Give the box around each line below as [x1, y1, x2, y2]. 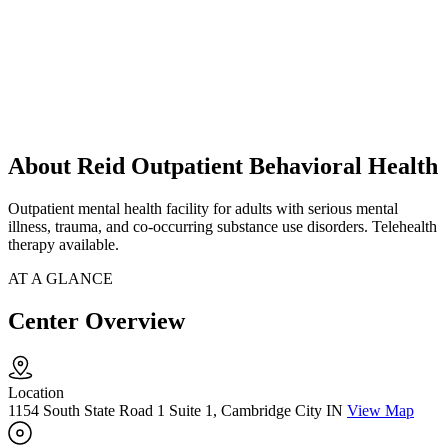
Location [8, 384, 64, 402]
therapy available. [8, 236, 119, 254]
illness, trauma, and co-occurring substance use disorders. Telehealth [8, 218, 437, 236]
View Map [347, 402, 414, 420]
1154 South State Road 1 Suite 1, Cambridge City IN [8, 402, 343, 420]
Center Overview [8, 308, 185, 335]
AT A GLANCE [8, 270, 113, 288]
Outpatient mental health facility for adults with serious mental [8, 200, 398, 218]
